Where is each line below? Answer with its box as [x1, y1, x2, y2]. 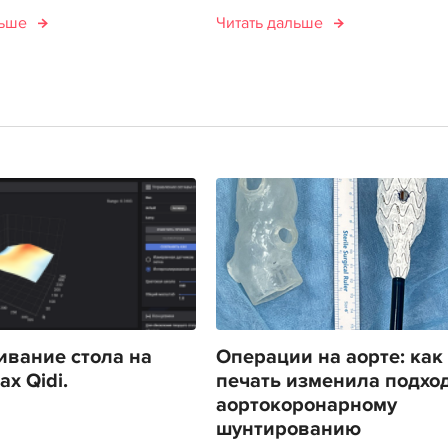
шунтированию [215, 416, 361, 441]
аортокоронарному [215, 392, 397, 417]
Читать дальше [215, 12, 323, 33]
